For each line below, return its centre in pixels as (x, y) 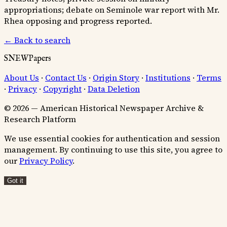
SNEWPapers (28, 59)
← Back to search (37, 40)
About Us (22, 77)
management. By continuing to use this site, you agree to (113, 149)
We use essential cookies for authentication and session (112, 138)
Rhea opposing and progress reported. (78, 21)
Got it (15, 180)
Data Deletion (114, 88)
